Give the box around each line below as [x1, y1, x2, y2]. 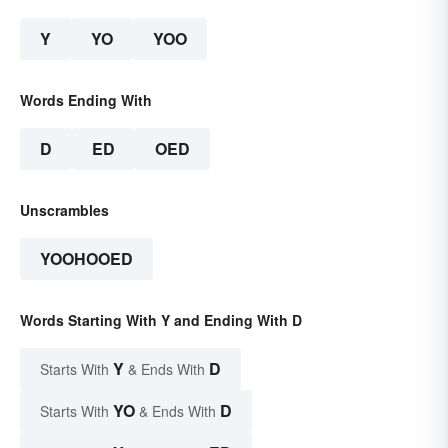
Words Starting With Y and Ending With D [20, 310, 302, 331]
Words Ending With [20, 90, 152, 111]
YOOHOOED [40, 247, 133, 271]
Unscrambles [20, 200, 109, 221]
